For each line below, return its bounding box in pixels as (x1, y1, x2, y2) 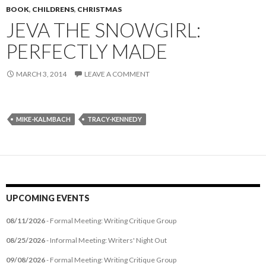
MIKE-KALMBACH (16, 115, 71, 123)
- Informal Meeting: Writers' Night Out (45, 236, 167, 245)
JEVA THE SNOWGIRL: (6, 18, 201, 42)
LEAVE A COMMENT (84, 69, 150, 78)
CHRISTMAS (77, 5, 122, 14)
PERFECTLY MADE (6, 39, 167, 63)
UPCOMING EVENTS (6, 193, 90, 203)
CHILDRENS (32, 5, 74, 14)
